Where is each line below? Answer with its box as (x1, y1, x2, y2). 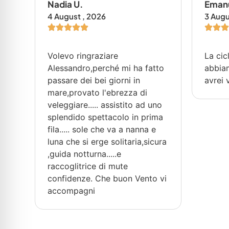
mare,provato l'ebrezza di (48, 87, 148, 98)
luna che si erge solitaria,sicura (48, 136, 167, 147)
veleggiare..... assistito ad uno (48, 100, 163, 110)
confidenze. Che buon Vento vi (48, 173, 167, 184)
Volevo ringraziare (48, 51, 119, 61)
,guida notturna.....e (48, 149, 122, 159)
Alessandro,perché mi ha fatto (48, 63, 165, 73)
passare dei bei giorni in (48, 75, 141, 85)
